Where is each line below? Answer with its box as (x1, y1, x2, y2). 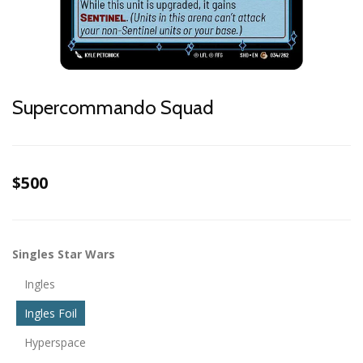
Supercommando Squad (12, 96, 214, 119)
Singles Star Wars (12, 246, 115, 262)
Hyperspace (24, 335, 86, 350)
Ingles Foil (24, 305, 77, 321)
